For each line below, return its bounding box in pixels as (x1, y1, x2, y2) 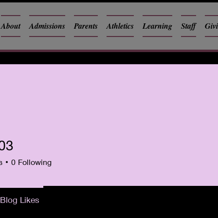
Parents (74, 20, 98, 31)
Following (18, 157, 52, 166)
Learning (143, 20, 172, 31)
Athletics (107, 20, 134, 31)
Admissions (29, 20, 65, 31)
